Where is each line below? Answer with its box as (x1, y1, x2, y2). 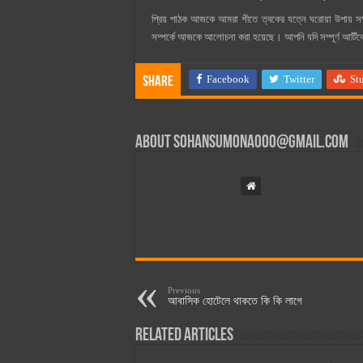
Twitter (284, 73, 314, 86)
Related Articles (135, 327, 233, 346)
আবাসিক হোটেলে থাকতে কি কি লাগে (168, 295, 302, 308)
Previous (168, 285, 200, 296)
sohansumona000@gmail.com (173, 134, 348, 153)
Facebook (207, 73, 250, 86)
